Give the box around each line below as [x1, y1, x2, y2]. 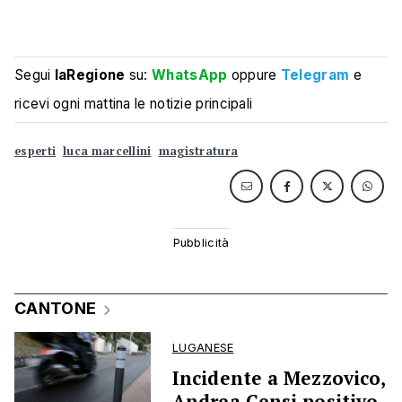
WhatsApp [152, 66, 228, 84]
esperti [14, 144, 57, 160]
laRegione [54, 66, 126, 84]
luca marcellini [63, 144, 152, 160]
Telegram [280, 66, 350, 84]
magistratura [158, 144, 239, 160]
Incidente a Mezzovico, [172, 365, 386, 391]
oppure [227, 66, 281, 84]
